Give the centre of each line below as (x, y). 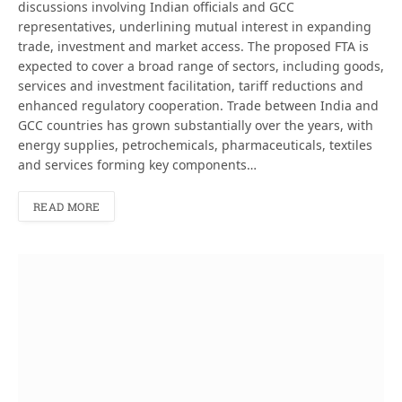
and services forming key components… (137, 165)
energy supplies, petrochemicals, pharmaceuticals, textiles (195, 145)
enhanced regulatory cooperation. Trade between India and (198, 106)
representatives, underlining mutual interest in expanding (195, 27)
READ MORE (67, 207)
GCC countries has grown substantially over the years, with (196, 126)
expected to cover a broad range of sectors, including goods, (201, 66)
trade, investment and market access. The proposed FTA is (193, 47)
